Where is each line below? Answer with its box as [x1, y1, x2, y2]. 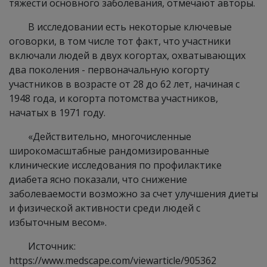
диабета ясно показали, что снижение [9, 173, 187, 186]
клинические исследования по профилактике [9, 159, 222, 172]
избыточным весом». [9, 216, 107, 229]
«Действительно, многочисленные [28, 130, 191, 143]
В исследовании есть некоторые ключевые [28, 20, 232, 33]
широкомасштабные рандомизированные [9, 144, 209, 157]
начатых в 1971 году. [9, 106, 105, 119]
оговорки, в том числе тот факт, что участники [9, 35, 231, 48]
